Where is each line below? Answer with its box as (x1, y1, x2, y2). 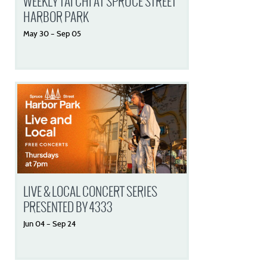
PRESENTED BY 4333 (23, 198, 113, 216)
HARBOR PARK (23, 8, 89, 26)
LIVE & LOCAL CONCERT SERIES (23, 183, 158, 200)
